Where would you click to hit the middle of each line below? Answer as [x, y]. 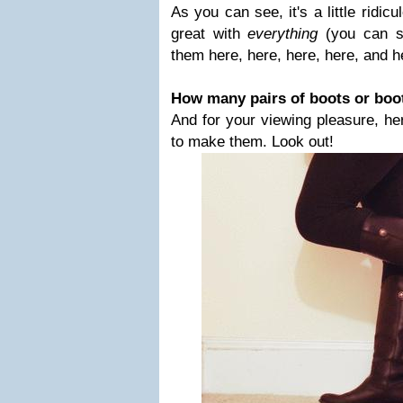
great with [210, 34]
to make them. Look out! [252, 142]
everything [283, 34]
